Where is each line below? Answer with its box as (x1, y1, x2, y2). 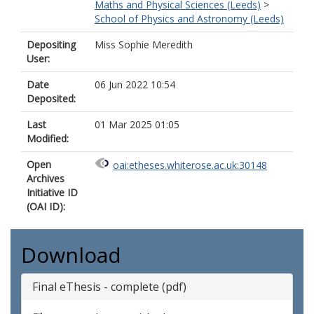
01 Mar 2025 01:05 (95, 118, 179, 131)
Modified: (27, 132, 69, 145)
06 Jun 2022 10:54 (95, 78, 175, 91)
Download (21, 240, 121, 269)
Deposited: (27, 92, 76, 105)
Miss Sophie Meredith (95, 38, 193, 51)
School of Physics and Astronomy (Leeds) (95, 12, 284, 25)
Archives (27, 172, 64, 185)
